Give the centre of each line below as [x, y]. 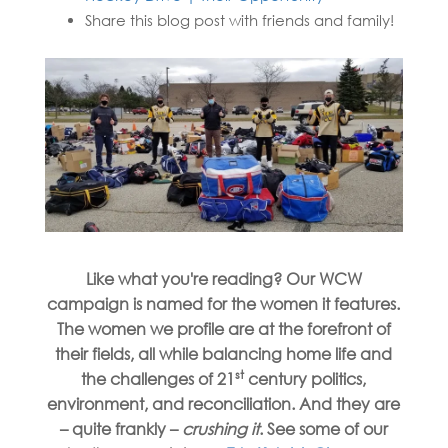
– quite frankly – [120, 429]
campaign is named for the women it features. [224, 304]
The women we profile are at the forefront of [223, 329]
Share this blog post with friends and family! [239, 20]
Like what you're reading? [185, 279]
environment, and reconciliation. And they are [224, 404]
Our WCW [323, 279]
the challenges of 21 [158, 379]
